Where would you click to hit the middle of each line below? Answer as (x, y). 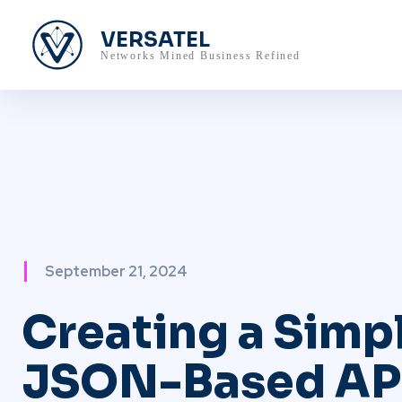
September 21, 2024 (116, 272)
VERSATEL (155, 39)
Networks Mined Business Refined (201, 55)
